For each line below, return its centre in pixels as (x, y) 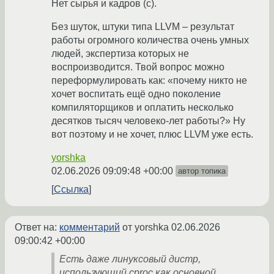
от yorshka (146, 228)
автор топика (202, 171)
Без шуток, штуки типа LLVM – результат (143, 27)
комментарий (90, 228)
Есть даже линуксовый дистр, (130, 259)
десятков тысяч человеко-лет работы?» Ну (148, 121)
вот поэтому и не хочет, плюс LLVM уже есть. (152, 135)
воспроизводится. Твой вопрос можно (138, 67)
